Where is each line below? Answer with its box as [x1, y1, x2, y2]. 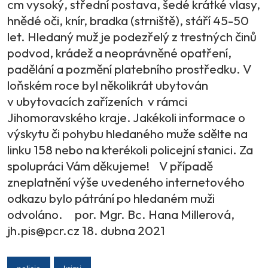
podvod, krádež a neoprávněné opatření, [7, 45, 232, 61]
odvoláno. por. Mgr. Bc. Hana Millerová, [7, 206, 234, 223]
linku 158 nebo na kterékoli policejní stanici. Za [7, 142, 253, 158]
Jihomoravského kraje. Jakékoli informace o [7, 109, 245, 126]
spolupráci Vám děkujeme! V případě [7, 158, 213, 174]
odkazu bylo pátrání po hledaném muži [7, 190, 217, 206]
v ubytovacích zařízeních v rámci [7, 93, 187, 109]
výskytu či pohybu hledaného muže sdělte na [7, 126, 248, 142]
